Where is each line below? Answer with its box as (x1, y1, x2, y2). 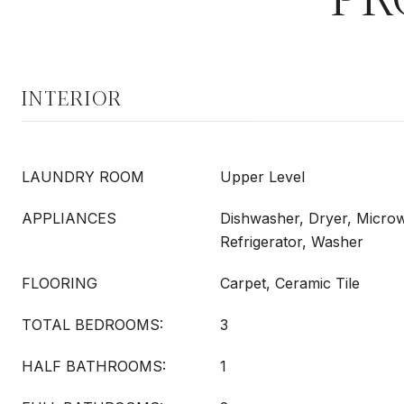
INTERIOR (22, 87, 123, 110)
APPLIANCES (22, 209, 116, 227)
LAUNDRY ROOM (22, 168, 144, 186)
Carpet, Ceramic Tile (220, 274, 360, 292)
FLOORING (22, 274, 97, 292)
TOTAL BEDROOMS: (22, 316, 163, 334)
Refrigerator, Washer (220, 233, 363, 251)
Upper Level (220, 168, 305, 186)
